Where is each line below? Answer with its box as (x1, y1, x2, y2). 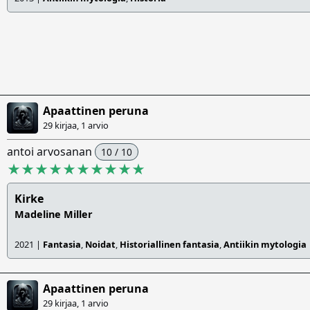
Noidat (85, 238, 116, 251)
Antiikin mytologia (224, 238, 307, 251)
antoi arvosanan (7, 144, 95, 160)
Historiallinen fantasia (120, 238, 219, 251)
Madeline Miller (15, 208, 93, 221)
